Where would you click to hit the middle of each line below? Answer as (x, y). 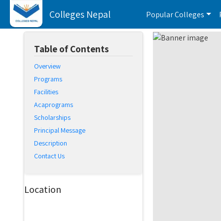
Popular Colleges (175, 14)
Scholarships (52, 117)
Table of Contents (72, 49)
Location (43, 189)
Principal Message (60, 130)
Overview (47, 66)
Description (51, 143)
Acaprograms (54, 105)
